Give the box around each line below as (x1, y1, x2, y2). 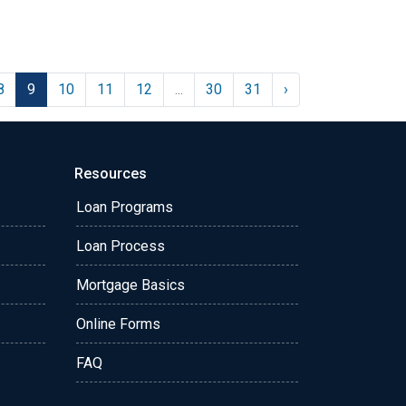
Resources (74, 164, 147, 182)
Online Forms (76, 314, 160, 333)
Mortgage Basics (76, 275, 185, 294)
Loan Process (76, 237, 165, 255)
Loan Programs (76, 198, 173, 216)
